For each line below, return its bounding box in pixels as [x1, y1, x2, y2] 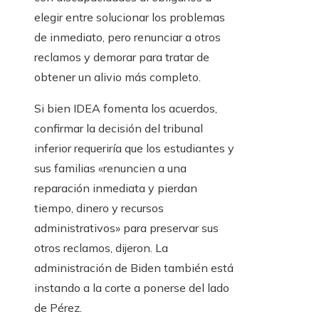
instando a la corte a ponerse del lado [34, 281, 229, 296]
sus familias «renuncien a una [34, 161, 187, 176]
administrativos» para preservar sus [34, 221, 219, 236]
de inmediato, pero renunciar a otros [34, 30, 221, 45]
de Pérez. [34, 300, 82, 315]
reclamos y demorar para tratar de [34, 50, 209, 65]
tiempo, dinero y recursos [34, 201, 164, 216]
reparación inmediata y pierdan [34, 181, 197, 196]
